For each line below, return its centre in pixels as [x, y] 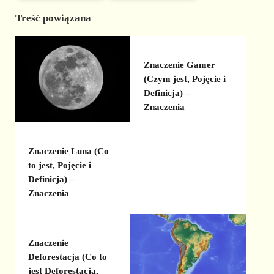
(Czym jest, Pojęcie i [184, 79]
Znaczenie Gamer [179, 65]
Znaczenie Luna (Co [69, 151]
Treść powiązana [53, 18]
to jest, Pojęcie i [60, 165]
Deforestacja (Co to [68, 257]
